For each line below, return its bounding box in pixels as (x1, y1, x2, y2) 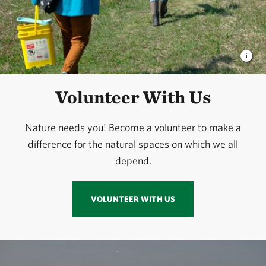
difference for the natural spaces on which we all (28, 138, 238, 151)
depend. (115, 154, 151, 167)
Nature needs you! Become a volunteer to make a (25, 121, 241, 134)
